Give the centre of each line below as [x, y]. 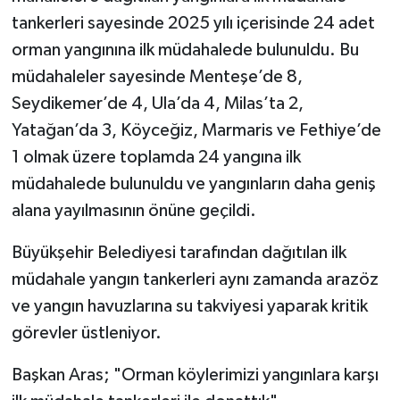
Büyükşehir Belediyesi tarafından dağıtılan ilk [179, 253]
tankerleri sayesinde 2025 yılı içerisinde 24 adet [193, 24]
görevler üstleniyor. [86, 333]
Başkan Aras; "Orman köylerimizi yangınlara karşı [195, 375]
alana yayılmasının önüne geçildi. [133, 211]
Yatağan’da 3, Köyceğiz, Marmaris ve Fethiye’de [196, 131]
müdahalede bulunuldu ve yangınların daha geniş [193, 184]
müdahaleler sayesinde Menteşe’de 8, [157, 77]
